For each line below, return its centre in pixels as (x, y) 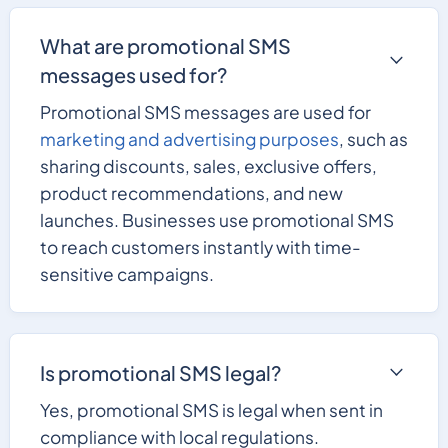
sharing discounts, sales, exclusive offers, (208, 166)
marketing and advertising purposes (189, 139)
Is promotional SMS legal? (160, 372)
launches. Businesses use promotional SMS (216, 220)
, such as (373, 139)
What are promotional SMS (165, 46)
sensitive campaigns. (126, 274)
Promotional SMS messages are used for (205, 112)
